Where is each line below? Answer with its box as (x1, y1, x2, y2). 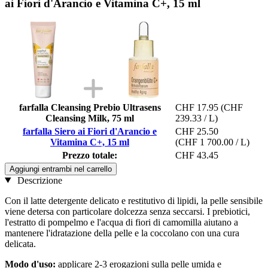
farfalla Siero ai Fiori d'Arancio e (23, 126, 157, 136)
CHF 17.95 (175, 102, 218, 112)
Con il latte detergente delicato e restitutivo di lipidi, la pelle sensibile (5, 195, 263, 206)
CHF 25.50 (175, 126, 218, 136)
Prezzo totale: (62, 150, 117, 160)
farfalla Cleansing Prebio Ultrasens (19, 102, 161, 112)
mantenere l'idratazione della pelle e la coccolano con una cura (5, 227, 239, 238)
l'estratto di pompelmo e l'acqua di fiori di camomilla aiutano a (5, 217, 238, 227)
